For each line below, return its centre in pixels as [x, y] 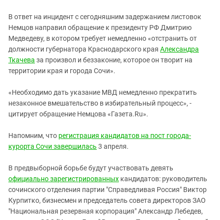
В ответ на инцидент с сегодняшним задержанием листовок [105, 17]
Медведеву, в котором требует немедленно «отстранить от [103, 38]
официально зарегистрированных [64, 179]
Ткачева [22, 60]
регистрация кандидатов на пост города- [125, 136]
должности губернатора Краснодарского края [84, 49]
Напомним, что [33, 136]
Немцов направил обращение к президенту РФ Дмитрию [100, 27]
